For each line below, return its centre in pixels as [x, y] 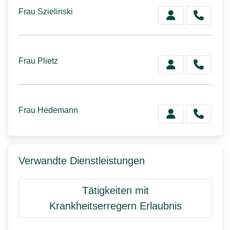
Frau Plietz [38, 61]
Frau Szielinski [46, 11]
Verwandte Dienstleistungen [82, 161]
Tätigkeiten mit [115, 190]
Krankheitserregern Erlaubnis [115, 206]
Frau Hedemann [48, 110]
